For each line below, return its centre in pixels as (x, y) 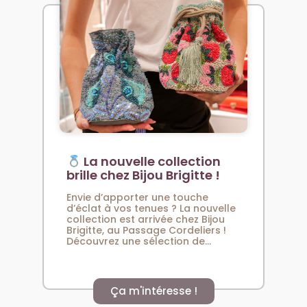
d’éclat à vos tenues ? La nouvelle (151, 208)
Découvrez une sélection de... (139, 241)
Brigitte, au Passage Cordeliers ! (147, 230)
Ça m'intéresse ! (153, 291)
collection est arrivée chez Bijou (146, 219)
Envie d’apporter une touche (138, 197)
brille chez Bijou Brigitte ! (144, 175)
